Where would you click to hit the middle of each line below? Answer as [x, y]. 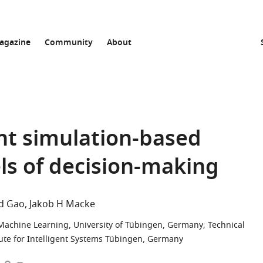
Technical [226, 225]
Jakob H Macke [62, 204]
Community [69, 43]
